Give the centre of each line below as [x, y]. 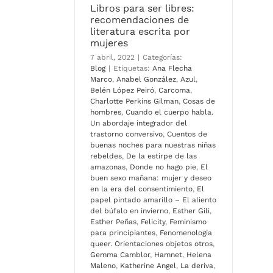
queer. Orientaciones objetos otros [151, 244]
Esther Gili [191, 211]
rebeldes [106, 156]
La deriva [197, 266]
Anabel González [146, 80]
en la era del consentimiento [141, 189]
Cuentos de [187, 134]
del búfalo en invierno [129, 211]
